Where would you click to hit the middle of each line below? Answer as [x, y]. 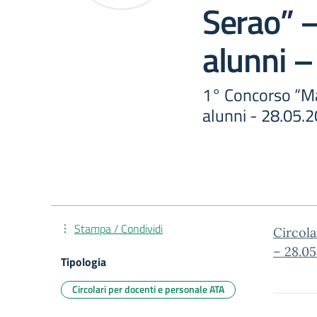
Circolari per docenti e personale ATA [148, 289]
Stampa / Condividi [119, 229]
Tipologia [83, 262]
